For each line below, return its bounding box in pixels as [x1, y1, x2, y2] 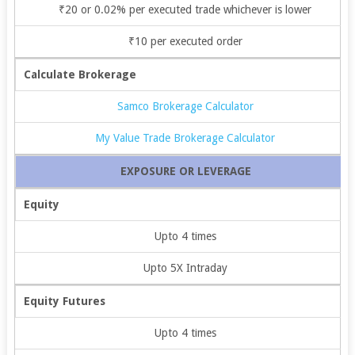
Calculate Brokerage [23, 67, 136, 81]
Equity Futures [23, 294, 105, 307]
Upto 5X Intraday [143, 261, 227, 274]
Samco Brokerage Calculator [116, 99, 254, 113]
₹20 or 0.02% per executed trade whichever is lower [59, 2, 312, 16]
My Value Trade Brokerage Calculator [95, 131, 276, 144]
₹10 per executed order [128, 34, 242, 48]
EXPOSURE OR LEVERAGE [120, 164, 252, 177]
